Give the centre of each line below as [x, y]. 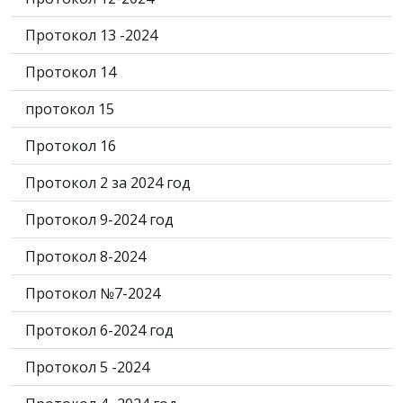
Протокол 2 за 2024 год [108, 183]
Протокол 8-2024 [85, 257]
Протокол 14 [71, 72]
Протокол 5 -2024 [87, 367]
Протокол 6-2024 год [99, 331]
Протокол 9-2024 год [99, 220]
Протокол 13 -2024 [91, 36]
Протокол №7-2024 [93, 294]
